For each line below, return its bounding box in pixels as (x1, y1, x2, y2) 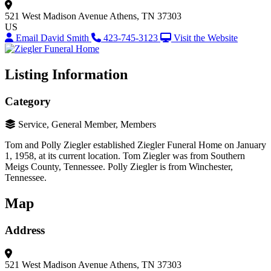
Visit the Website (174, 32, 238, 43)
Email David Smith (16, 32, 91, 43)
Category (5, 94, 51, 108)
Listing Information (5, 66, 128, 82)
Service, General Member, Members (18, 119, 156, 130)
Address (5, 224, 45, 237)
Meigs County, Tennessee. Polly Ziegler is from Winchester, (5, 162, 233, 172)
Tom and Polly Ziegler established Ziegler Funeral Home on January (5, 140, 266, 151)
